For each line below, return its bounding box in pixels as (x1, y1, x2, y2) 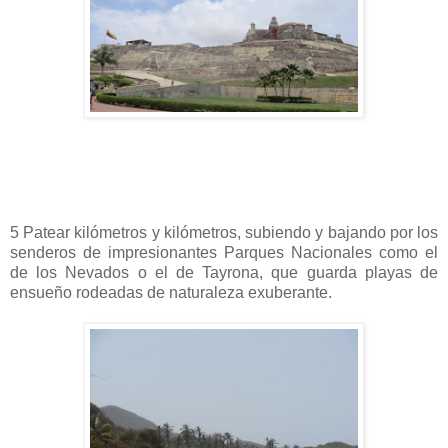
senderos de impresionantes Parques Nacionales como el (10, 243, 438, 261)
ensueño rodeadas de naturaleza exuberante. (10, 283, 332, 301)
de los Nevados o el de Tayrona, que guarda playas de (10, 263, 438, 281)
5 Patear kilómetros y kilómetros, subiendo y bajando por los (10, 223, 438, 241)
